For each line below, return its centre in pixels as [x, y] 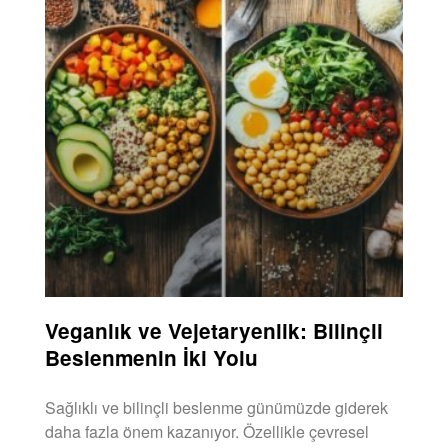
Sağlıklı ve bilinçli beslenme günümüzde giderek [216, 407]
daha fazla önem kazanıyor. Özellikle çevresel [207, 431]
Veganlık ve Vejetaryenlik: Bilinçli [214, 330]
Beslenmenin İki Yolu [151, 357]
